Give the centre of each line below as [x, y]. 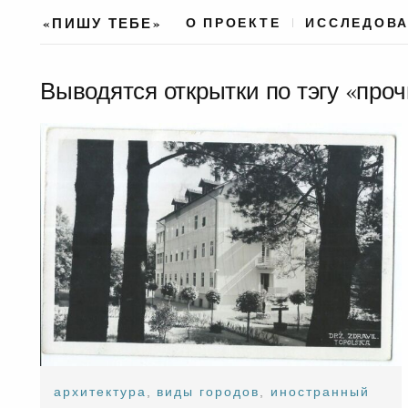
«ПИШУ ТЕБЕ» [102, 22]
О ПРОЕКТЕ [233, 23]
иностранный [320, 391]
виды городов [209, 391]
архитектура [100, 391]
